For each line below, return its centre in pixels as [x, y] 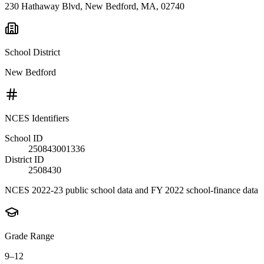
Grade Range [29, 236]
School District [32, 52]
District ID [24, 159]
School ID [24, 138]
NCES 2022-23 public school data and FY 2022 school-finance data [131, 190]
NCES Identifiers [37, 118]
